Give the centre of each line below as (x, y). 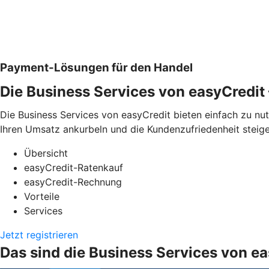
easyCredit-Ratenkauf (74, 167)
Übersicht (46, 153)
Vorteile (42, 196)
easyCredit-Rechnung (73, 182)
